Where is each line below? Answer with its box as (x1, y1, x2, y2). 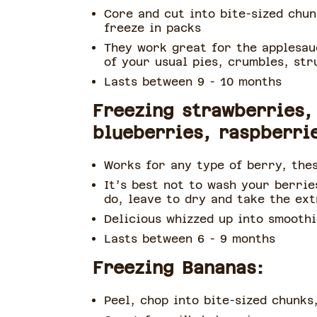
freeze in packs (103, 21, 201, 35)
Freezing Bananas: (92, 258, 264, 278)
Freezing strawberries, (92, 101, 312, 121)
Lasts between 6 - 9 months (103, 232, 275, 246)
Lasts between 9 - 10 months (103, 75, 282, 88)
